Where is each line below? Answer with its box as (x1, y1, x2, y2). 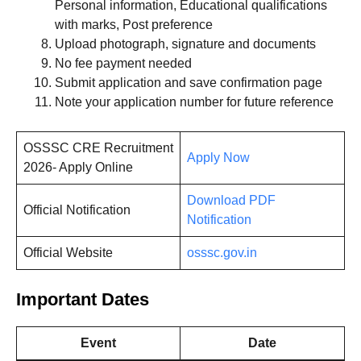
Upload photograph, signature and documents (55, 37, 316, 52)
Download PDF (187, 193, 276, 208)
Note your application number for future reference (55, 95, 334, 110)
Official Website (23, 246, 113, 260)
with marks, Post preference (55, 18, 213, 32)
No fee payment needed (55, 56, 192, 71)
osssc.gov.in (187, 246, 257, 260)
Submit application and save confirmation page (55, 76, 322, 90)
